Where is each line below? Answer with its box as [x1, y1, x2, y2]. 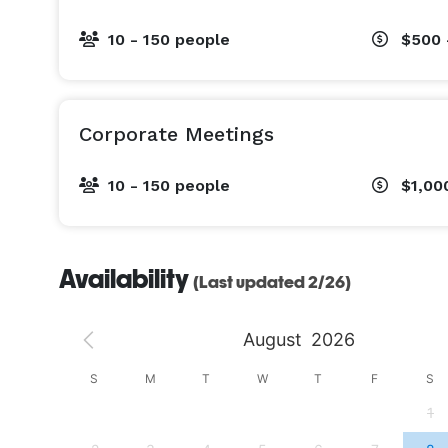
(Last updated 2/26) [193, 272, 351, 292]
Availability [59, 264, 193, 294]
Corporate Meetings [79, 122, 274, 146]
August [243, 329, 303, 350]
